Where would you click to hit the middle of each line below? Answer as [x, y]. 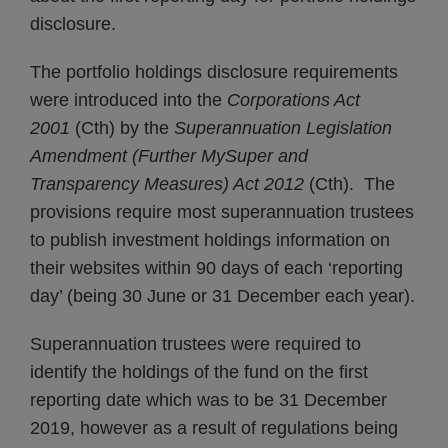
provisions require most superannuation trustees [222, 212]
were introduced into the [128, 100]
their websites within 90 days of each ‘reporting [216, 268]
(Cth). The [352, 184]
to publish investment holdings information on [210, 240]
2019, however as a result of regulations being [214, 428]
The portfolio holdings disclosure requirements [214, 72]
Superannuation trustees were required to [195, 344]
